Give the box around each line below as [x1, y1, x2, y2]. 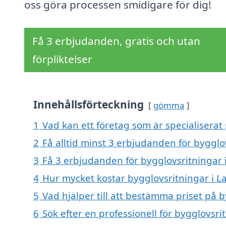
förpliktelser [32, 52, 92, 67]
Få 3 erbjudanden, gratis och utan [32, 34, 200, 48]
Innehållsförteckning [33, 97, 144, 112]
